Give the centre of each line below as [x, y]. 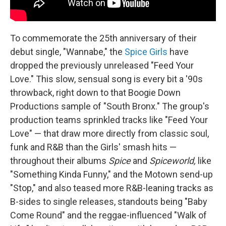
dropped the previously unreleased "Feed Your [102, 65]
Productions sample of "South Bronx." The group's [110, 106]
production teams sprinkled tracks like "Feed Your [109, 120]
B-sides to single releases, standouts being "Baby [109, 201]
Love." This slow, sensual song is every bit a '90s [106, 79]
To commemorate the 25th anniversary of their [103, 38]
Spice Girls [146, 51]
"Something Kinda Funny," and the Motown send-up [111, 174]
